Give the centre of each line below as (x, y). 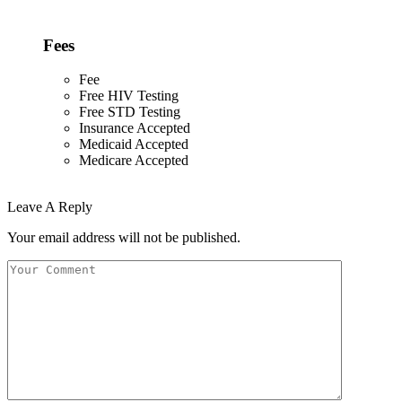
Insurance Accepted (135, 128)
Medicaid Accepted (134, 144)
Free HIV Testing (129, 96)
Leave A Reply (50, 207)
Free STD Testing (130, 112)
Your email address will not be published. (124, 238)
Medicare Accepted (134, 161)
